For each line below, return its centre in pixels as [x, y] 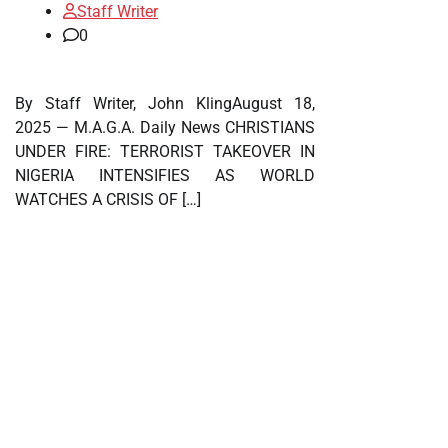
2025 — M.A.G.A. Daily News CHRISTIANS [165, 128]
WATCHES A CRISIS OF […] [108, 200]
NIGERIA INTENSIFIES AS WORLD [165, 176]
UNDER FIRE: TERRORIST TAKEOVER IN [165, 152]
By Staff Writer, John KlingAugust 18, [165, 104]
